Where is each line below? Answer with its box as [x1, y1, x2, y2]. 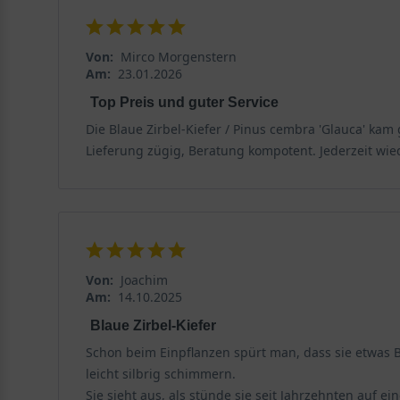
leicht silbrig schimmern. [85, 364, 236, 382]
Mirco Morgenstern [120, 47, 237, 65]
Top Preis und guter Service [89, 94, 279, 110]
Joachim [120, 271, 168, 288]
